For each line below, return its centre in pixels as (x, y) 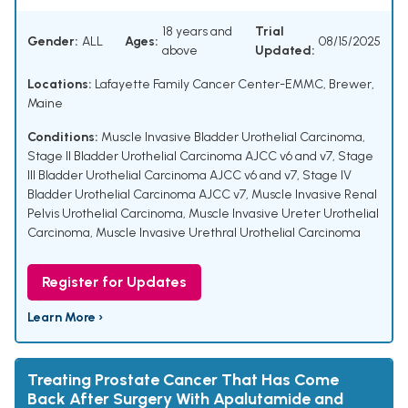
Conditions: (63, 138)
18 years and (197, 32)
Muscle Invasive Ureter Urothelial (284, 214)
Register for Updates (114, 282)
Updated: (285, 51)
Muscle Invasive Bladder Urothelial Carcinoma (232, 138)
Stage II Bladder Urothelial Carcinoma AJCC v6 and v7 (180, 157)
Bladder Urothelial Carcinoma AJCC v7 (137, 195)
